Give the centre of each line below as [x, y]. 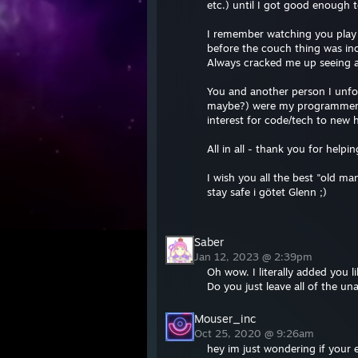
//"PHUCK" [232, 221]
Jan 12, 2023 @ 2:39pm [255, 257]
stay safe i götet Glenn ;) [267, 192]
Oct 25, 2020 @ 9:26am [256, 333]
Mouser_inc [225, 318]
